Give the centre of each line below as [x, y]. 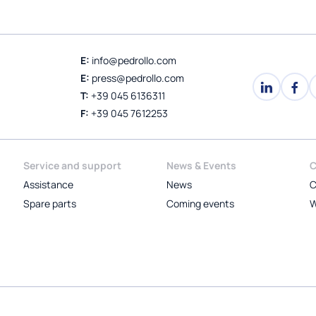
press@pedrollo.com [138, 78]
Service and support [73, 165]
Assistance [49, 184]
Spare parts [50, 203]
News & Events [201, 165]
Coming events [200, 203]
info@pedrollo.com [134, 60]
